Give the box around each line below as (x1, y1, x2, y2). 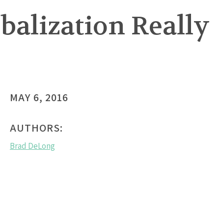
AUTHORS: (10, 121, 63, 135)
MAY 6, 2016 (10, 90, 68, 105)
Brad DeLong (10, 140, 55, 152)
